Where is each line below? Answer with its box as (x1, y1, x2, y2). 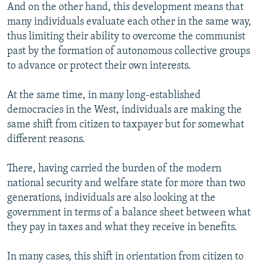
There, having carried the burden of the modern (7, 163, 221, 174)
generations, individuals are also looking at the (7, 192, 215, 204)
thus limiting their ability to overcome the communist (7, 31, 245, 42)
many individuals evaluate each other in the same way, (7, 16, 251, 28)
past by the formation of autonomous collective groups (7, 45, 250, 57)
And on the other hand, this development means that (7, 1, 244, 13)
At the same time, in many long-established (7, 89, 201, 101)
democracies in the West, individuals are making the (7, 104, 242, 116)
